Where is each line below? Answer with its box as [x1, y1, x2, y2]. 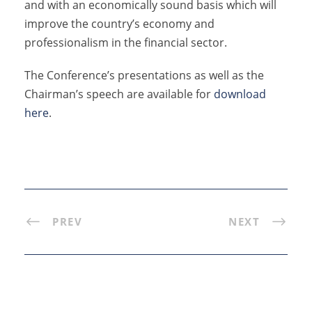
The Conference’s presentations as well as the [24, 68, 264, 83]
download [214, 86, 266, 102]
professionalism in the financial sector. [24, 35, 227, 50]
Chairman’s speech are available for [24, 86, 214, 102]
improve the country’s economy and [24, 16, 214, 31]
